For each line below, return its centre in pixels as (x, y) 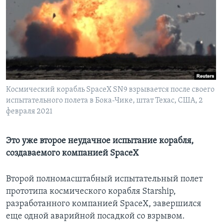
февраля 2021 (29, 112)
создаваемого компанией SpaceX (72, 154)
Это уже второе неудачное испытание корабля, (100, 141)
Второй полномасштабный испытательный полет (104, 179)
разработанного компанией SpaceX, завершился (104, 204)
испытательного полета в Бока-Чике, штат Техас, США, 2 (104, 101)
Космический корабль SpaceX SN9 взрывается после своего (110, 90)
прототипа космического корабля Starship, (91, 192)
